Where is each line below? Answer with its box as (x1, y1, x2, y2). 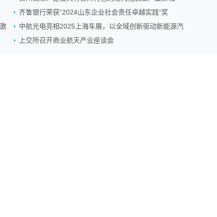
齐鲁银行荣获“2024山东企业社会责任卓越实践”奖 (19, 8, 168, 16)
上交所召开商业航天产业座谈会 (19, 36, 114, 44)
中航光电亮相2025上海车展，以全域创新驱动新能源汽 (19, 22, 184, 30)
